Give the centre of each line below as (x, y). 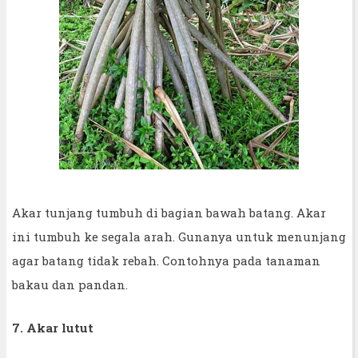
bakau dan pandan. (70, 284)
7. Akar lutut (53, 327)
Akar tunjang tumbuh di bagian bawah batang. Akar (169, 212)
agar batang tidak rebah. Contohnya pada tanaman (166, 260)
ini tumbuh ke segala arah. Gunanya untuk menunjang (179, 236)
